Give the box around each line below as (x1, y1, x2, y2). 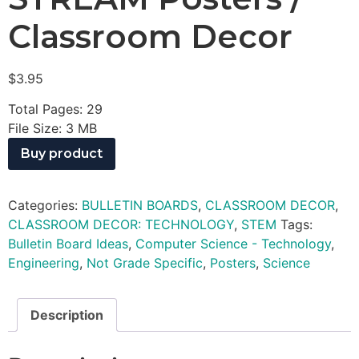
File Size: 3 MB (8, 120, 97, 137)
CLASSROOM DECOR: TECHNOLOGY (8, 216, 234, 233)
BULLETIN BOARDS (82, 197, 198, 214)
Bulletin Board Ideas (8, 236, 128, 252)
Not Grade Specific (87, 255, 203, 272)
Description (30, 307, 103, 324)
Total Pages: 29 (8, 101, 103, 118)
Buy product (21, 146, 103, 162)
